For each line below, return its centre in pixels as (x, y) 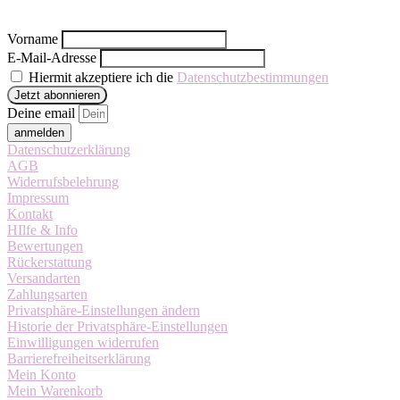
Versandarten (44, 279)
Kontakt (30, 214)
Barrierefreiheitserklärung (79, 359)
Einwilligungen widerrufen (83, 343)
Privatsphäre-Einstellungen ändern (104, 311)
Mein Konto (42, 375)
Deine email (43, 113)
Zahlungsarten (47, 295)
